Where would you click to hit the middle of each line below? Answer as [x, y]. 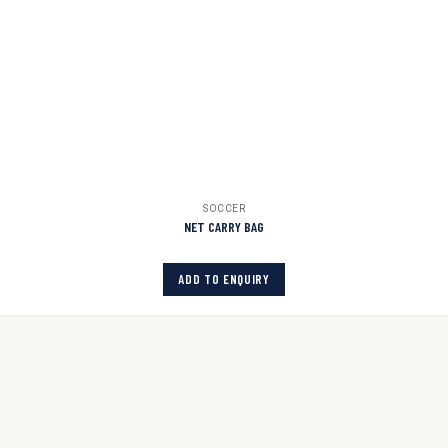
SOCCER [224, 208]
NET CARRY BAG [224, 226]
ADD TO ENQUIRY [224, 278]
